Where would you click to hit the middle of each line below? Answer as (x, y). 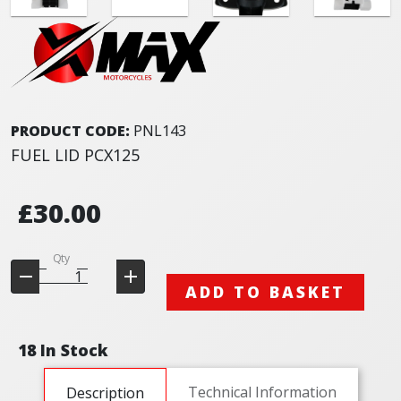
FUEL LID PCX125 (75, 154)
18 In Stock (63, 350)
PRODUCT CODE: (72, 130)
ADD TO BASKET (266, 292)
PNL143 (160, 130)
